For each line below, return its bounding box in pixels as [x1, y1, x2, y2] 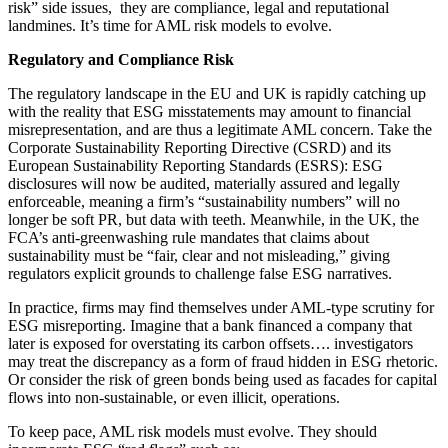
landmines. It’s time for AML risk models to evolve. [8, 16, 332, 34]
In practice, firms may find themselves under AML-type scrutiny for [8, 298, 434, 316]
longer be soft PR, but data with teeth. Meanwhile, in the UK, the [8, 210, 419, 228]
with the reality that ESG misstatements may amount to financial [8, 102, 411, 120]
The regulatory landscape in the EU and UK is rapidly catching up [8, 84, 426, 102]
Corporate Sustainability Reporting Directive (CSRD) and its [8, 138, 391, 156]
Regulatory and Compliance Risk [8, 50, 234, 68]
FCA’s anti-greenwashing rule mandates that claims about [8, 228, 369, 246]
